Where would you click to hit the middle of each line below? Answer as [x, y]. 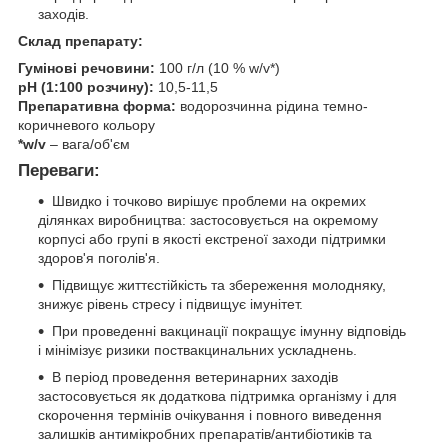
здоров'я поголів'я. [99, 257]
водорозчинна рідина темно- [272, 106]
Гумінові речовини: [86, 68]
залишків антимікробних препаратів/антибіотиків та [205, 433]
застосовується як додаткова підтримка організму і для [217, 395]
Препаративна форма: [97, 106]
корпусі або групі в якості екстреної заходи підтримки [212, 238]
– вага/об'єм [88, 144]
